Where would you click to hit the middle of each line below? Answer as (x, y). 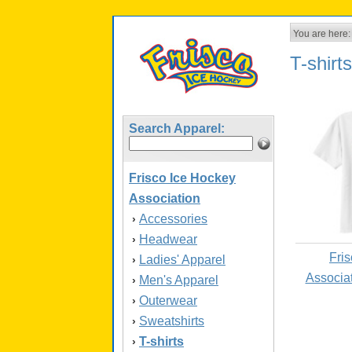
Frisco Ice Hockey (182, 178)
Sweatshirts (172, 321)
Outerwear (168, 301)
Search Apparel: (177, 128)
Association (165, 198)
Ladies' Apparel (182, 260)
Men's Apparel (179, 280)
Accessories (173, 219)
